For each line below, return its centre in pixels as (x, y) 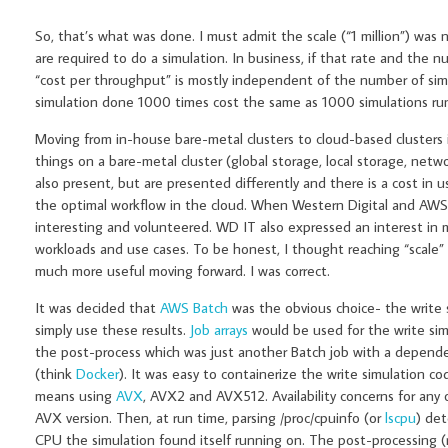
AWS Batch (194, 308)
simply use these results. (112, 330)
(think (55, 374)
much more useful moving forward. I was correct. (182, 271)
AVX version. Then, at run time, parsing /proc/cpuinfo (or (210, 418)
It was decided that (97, 308)
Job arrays (219, 330)
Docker (97, 374)
